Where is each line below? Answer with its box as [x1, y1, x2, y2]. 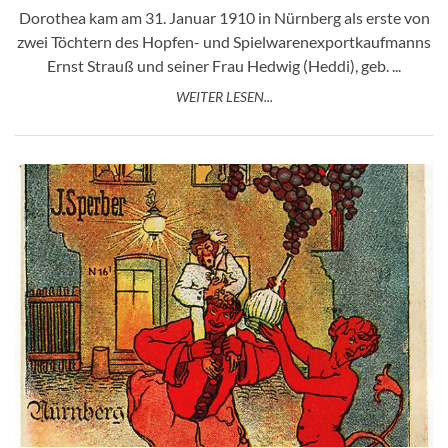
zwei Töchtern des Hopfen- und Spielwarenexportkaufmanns [17, 32, 431, 52]
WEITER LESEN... [175, 88, 273, 106]
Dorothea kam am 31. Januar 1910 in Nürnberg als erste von [18, 8, 430, 28]
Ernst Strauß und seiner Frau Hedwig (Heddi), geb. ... [47, 56, 401, 76]
